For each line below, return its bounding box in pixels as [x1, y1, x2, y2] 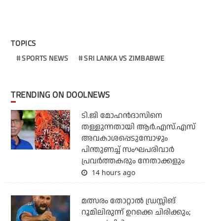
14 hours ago [89, 168, 135, 178]
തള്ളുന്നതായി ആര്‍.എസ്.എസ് [81, 121, 195, 133]
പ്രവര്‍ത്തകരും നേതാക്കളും [81, 155, 184, 167]
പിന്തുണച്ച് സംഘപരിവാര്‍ [81, 144, 174, 156]
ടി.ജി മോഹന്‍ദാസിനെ [81, 110, 162, 122]
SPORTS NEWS [22, 53, 68, 64]
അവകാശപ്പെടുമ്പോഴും [81, 133, 168, 145]
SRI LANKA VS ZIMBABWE [84, 53, 165, 64]
